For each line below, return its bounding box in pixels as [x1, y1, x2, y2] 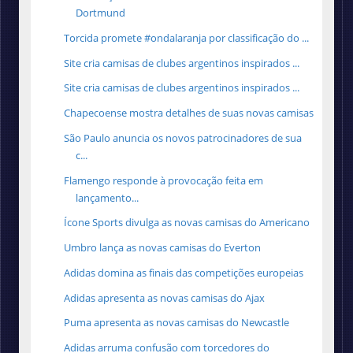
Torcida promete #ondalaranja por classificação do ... [64, 30, 310, 45]
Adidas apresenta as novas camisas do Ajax [64, 290, 266, 305]
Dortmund [76, 6, 126, 20]
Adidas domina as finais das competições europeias [64, 265, 304, 280]
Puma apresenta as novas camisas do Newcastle [64, 315, 290, 330]
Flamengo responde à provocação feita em [64, 173, 264, 188]
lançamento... [76, 190, 139, 205]
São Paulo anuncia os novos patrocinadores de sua [64, 130, 303, 145]
